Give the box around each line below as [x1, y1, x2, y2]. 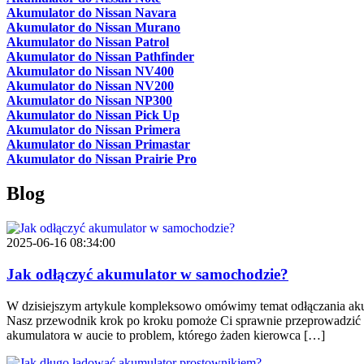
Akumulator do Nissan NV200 [6, 79, 174, 93]
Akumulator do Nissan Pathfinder [6, 50, 194, 64]
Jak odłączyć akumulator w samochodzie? [6, 266, 288, 283]
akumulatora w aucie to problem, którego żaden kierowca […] [6, 327, 325, 342]
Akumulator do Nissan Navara [6, 6, 176, 20]
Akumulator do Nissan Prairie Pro [6, 152, 197, 167]
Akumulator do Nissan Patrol [6, 35, 169, 50]
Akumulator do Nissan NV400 [6, 64, 174, 79]
